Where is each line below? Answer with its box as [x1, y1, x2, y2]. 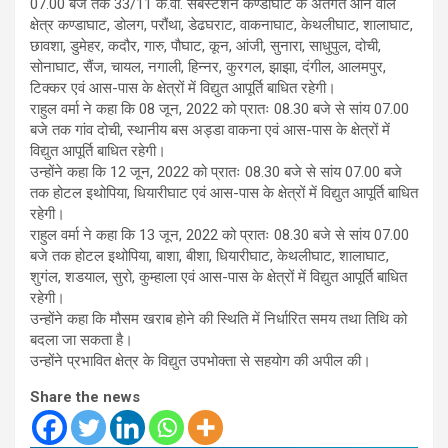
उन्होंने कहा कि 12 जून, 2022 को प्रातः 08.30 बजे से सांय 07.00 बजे [30, 163, 402, 182]
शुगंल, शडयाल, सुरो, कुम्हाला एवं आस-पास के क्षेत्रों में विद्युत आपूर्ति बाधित [30, 268, 407, 287]
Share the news [30, 388, 140, 407]
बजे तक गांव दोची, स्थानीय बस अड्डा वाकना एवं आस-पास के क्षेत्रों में [30, 121, 390, 140]
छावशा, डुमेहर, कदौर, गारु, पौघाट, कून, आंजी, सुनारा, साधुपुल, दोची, [30, 37, 381, 56]
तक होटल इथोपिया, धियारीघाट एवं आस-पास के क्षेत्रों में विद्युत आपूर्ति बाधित [30, 184, 418, 203]
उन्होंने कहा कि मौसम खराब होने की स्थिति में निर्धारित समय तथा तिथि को [30, 310, 407, 329]
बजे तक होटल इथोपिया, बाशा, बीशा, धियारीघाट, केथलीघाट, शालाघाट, [30, 247, 389, 266]
